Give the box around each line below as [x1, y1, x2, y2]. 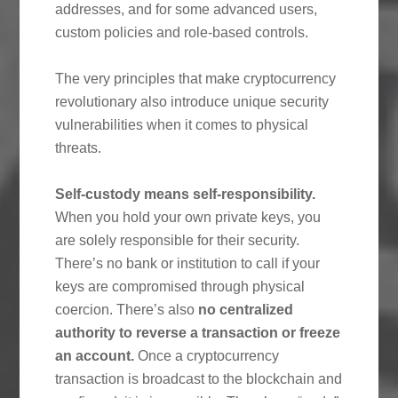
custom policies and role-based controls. [55, 24, 309, 40]
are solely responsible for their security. [55, 232, 300, 248]
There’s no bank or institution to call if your [55, 255, 321, 271]
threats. [55, 139, 102, 155]
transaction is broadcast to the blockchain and [55, 370, 343, 386]
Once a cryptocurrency [134, 347, 280, 363]
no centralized [198, 301, 294, 317]
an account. [55, 347, 135, 363]
